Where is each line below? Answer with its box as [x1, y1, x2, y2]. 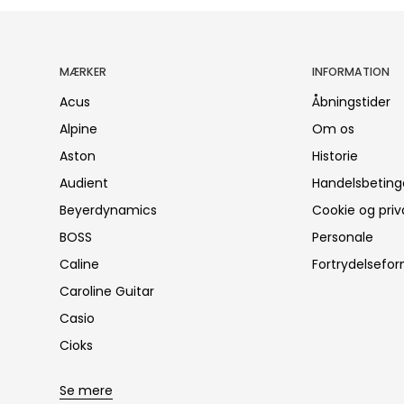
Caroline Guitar [60, 281, 154, 300]
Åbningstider [311, 92, 390, 111]
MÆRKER [60, 63, 106, 79]
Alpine [60, 119, 97, 138]
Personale [311, 227, 373, 246]
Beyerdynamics [60, 200, 157, 219]
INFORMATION [311, 63, 390, 79]
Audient [60, 173, 108, 192]
